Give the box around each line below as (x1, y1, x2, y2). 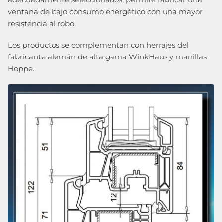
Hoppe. (8, 63, 34, 73)
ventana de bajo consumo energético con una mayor (8, 6, 203, 16)
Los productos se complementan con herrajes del (8, 40, 189, 50)
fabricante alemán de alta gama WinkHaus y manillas (8, 52, 207, 61)
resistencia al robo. (8, 18, 76, 28)
